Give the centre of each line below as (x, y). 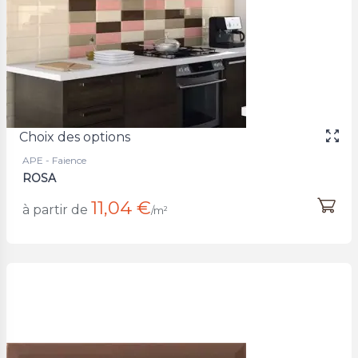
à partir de (55, 209)
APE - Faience (54, 160)
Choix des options (75, 137)
